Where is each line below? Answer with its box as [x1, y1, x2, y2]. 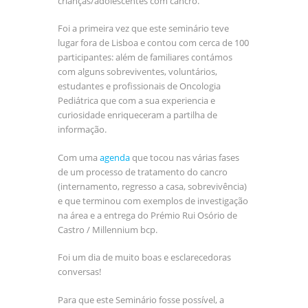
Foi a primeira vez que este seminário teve [58, 22, 229, 35]
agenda [100, 151, 130, 164]
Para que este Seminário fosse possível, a [58, 293, 224, 306]
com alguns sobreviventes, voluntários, [58, 65, 217, 78]
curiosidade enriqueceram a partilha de [58, 109, 217, 122]
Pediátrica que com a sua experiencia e [58, 94, 215, 107]
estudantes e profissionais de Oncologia [58, 80, 221, 93]
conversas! [58, 265, 101, 278]
